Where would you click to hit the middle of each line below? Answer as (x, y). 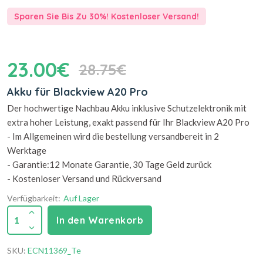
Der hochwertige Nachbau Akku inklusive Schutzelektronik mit (127, 108)
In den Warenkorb (100, 220)
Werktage (27, 150)
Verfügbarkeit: (34, 198)
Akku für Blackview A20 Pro (77, 92)
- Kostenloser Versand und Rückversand (84, 178)
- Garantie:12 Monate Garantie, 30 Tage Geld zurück (109, 164)
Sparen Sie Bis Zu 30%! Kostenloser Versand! (107, 16)
